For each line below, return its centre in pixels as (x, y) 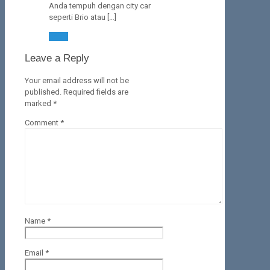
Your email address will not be (77, 81)
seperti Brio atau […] (83, 17)
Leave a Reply (57, 58)
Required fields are (96, 92)
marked (39, 104)
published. (43, 92)
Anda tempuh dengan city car (100, 6)
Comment (42, 123)
